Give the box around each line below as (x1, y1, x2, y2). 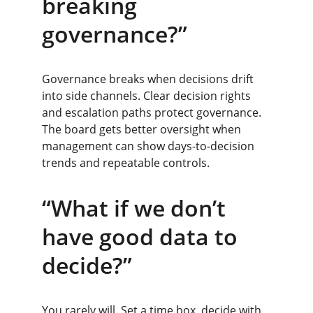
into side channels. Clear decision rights (42, 88, 254, 103)
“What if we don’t (42, 193, 231, 223)
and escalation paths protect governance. (42, 105, 264, 120)
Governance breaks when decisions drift (42, 71, 256, 87)
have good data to (42, 221, 243, 252)
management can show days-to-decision (42, 138, 257, 154)
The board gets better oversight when (42, 122, 244, 137)
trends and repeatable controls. (42, 155, 210, 170)
